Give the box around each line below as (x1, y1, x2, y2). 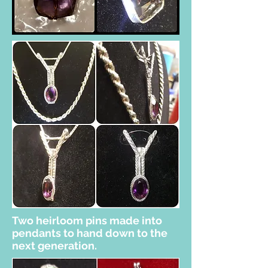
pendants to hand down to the (12, 227, 167, 239)
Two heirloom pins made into (12, 214, 162, 227)
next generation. (12, 239, 97, 252)
